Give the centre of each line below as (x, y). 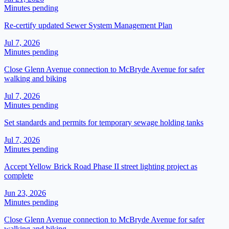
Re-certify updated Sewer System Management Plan (88, 26)
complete (19, 176)
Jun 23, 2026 (25, 193)
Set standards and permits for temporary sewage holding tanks (104, 123)
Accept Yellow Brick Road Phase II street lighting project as (101, 167)
